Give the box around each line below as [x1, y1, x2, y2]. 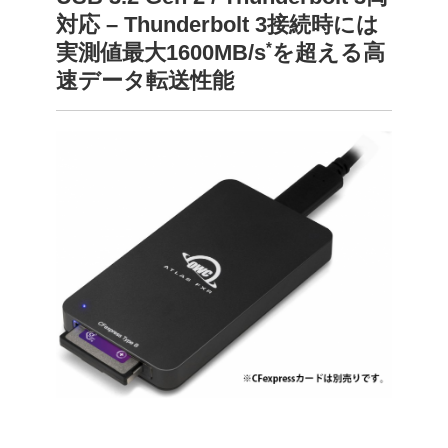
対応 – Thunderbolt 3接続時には [56, 12, 379, 38]
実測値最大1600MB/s [56, 40, 266, 66]
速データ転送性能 [56, 68, 234, 94]
